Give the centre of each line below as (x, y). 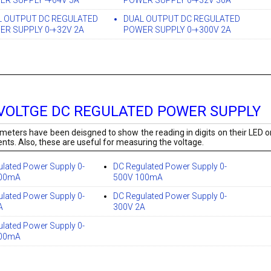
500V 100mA (138, 178)
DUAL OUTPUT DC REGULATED (182, 19)
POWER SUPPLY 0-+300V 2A (178, 30)
